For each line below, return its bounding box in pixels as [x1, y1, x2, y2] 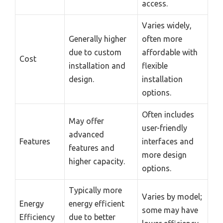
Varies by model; [142, 192, 202, 201]
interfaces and [142, 136, 194, 146]
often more [142, 34, 182, 43]
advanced [69, 129, 104, 139]
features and [69, 143, 114, 152]
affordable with [142, 47, 198, 57]
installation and [69, 61, 125, 70]
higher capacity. [69, 156, 125, 166]
